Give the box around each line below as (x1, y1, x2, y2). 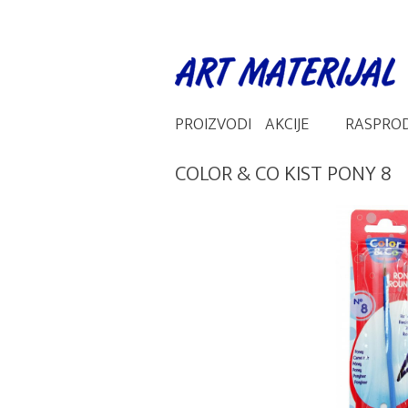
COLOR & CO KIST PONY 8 (175, 157, 392, 191)
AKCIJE (265, 111, 309, 138)
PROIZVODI (175, 111, 251, 138)
